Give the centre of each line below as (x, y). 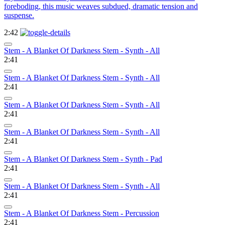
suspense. (19, 16)
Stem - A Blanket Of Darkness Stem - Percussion (82, 213)
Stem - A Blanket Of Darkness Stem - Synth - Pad (83, 159)
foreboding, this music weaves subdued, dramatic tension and (101, 7)
